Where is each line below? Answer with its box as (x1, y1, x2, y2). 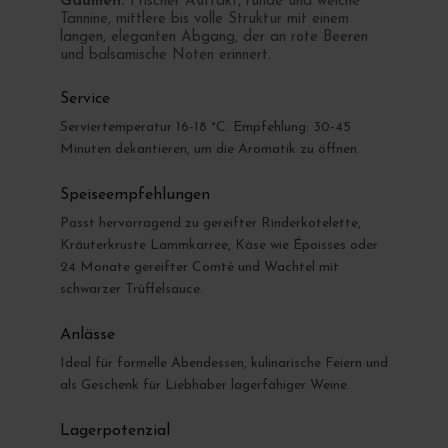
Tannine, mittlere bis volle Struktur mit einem (59, 11, 349, 27)
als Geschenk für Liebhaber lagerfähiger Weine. (59, 377, 350, 393)
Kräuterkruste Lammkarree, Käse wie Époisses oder (59, 237, 378, 253)
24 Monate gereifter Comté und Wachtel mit (59, 259, 339, 275)
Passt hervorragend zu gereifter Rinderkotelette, (59, 215, 361, 231)
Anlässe (59, 326, 115, 343)
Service (59, 90, 110, 107)
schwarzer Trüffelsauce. (59, 281, 203, 297)
